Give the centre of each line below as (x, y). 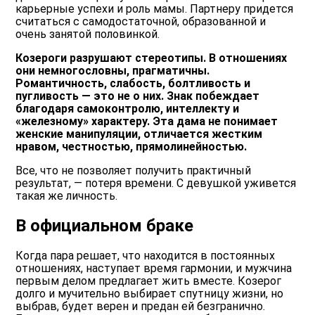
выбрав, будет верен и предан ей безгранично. (141, 306)
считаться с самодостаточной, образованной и (141, 21)
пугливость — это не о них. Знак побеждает (138, 96)
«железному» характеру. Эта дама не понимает (147, 121)
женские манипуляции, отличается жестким (139, 134)
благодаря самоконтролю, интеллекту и (128, 108)
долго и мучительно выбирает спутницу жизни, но (150, 293)
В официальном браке (105, 225)
